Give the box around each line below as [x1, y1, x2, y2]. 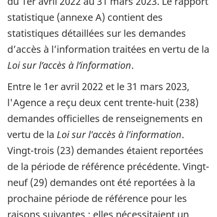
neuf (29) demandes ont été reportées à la [7, 176, 195, 189]
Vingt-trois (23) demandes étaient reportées [7, 144, 203, 157]
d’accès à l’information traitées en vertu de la [7, 42, 209, 56]
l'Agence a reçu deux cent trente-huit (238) [7, 96, 199, 109]
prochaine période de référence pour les [7, 192, 187, 205]
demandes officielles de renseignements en [7, 112, 202, 125]
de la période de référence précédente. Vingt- [7, 160, 209, 173]
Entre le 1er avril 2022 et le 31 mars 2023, [7, 80, 189, 93]
